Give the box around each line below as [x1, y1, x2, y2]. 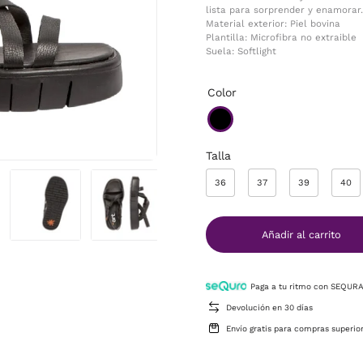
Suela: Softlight [206, 45, 276, 57]
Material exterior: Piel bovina [206, 17, 340, 29]
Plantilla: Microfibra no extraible [206, 31, 357, 43]
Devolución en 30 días [226, 302, 313, 312]
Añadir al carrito [261, 228, 341, 241]
